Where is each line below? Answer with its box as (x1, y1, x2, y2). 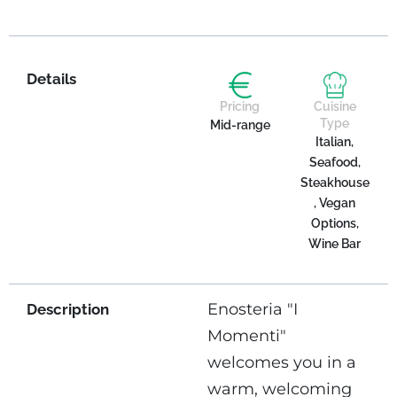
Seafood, (308, 154, 361, 169)
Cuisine (313, 98, 356, 113)
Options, (310, 215, 359, 230)
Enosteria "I (207, 300, 298, 320)
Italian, (315, 134, 354, 149)
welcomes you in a (207, 353, 356, 373)
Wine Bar (308, 236, 362, 251)
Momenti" (207, 326, 286, 346)
